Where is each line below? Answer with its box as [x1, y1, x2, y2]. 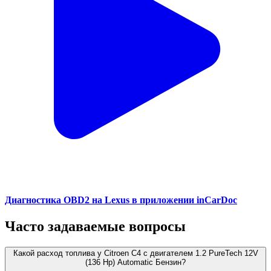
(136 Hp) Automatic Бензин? [85, 258, 186, 267]
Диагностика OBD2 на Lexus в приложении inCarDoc [5, 195, 237, 206]
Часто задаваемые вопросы [5, 218, 186, 235]
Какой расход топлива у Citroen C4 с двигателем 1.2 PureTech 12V [13, 249, 258, 258]
